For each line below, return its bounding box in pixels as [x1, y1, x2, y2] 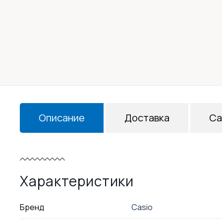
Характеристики [20, 171, 134, 190]
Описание [39, 111, 85, 124]
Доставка [124, 111, 169, 124]
